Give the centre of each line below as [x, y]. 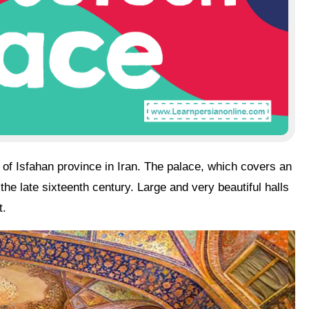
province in [87, 166]
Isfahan [37, 166]
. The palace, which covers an [215, 166]
